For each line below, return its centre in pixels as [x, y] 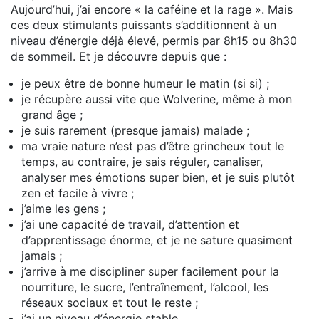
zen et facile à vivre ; [78, 193]
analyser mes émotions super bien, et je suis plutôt [158, 178]
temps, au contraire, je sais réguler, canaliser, [142, 162]
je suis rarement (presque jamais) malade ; [135, 131]
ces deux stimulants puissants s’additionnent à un [143, 25]
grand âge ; [52, 115]
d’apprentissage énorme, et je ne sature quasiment [157, 240]
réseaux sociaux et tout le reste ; [110, 303]
